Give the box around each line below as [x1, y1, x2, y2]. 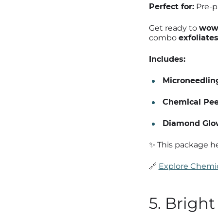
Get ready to [148, 23, 199, 33]
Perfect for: [148, 1, 194, 11]
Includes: [148, 54, 185, 64]
